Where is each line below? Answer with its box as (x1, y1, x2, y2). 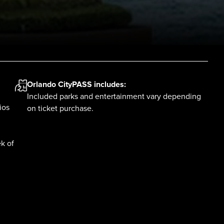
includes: (92, 79, 126, 89)
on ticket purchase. (27, 103, 93, 113)
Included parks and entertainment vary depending (27, 91, 201, 101)
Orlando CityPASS (27, 79, 92, 89)
